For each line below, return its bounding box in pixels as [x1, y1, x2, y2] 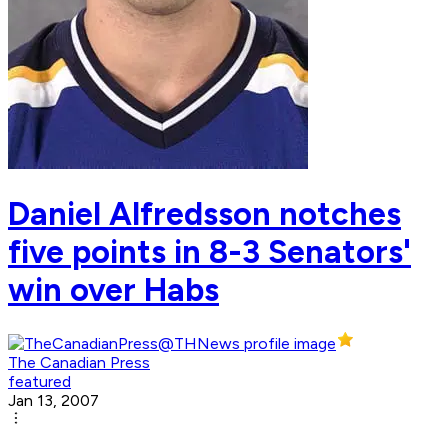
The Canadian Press [8, 353, 150, 373]
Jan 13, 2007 [8, 391, 99, 411]
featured [8, 372, 71, 392]
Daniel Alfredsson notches [8, 194, 401, 233]
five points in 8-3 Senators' [8, 232, 411, 271]
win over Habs [8, 270, 219, 309]
